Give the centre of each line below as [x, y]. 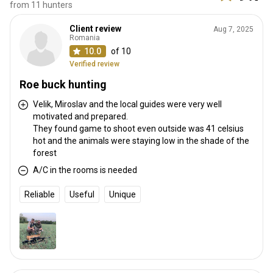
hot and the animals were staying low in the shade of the [141, 140]
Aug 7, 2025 [233, 29]
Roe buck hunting [63, 84]
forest [45, 153]
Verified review [94, 64]
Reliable [40, 194]
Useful [82, 194]
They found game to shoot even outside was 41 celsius [138, 128]
